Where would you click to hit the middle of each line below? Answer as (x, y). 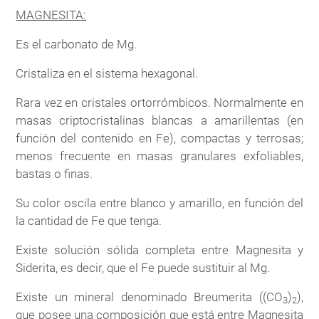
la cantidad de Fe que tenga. (89, 220)
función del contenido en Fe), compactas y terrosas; (159, 138)
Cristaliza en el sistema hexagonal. (107, 73)
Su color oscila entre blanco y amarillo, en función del (159, 203)
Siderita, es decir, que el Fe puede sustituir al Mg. (143, 267)
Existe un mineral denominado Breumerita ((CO (149, 297)
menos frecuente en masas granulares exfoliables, (159, 156)
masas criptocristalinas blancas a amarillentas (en (159, 120)
